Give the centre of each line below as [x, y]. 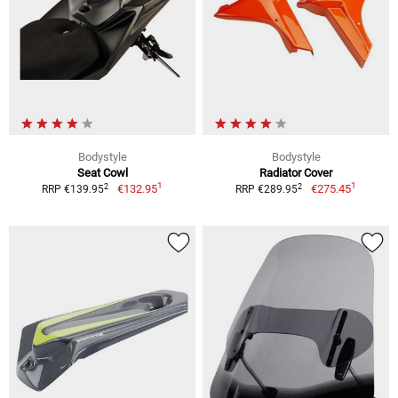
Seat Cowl [102, 173]
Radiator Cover [296, 173]
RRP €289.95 [267, 190]
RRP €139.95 [73, 190]
